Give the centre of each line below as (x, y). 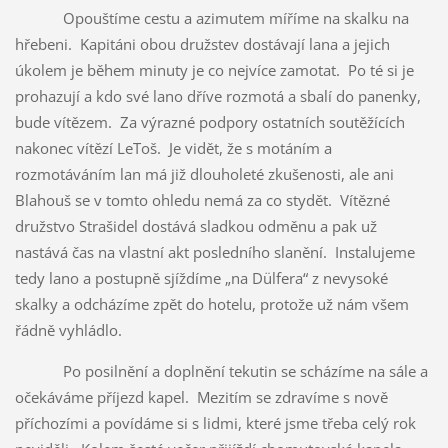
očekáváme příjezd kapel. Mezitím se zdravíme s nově (201, 396)
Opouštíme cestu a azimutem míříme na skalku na (211, 17)
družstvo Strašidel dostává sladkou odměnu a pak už (195, 225)
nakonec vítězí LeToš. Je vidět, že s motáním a (173, 147)
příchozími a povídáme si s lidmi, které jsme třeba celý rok (215, 422)
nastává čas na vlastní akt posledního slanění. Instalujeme (214, 251)
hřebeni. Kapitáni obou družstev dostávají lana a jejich (202, 43)
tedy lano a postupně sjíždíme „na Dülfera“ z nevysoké (201, 277)
